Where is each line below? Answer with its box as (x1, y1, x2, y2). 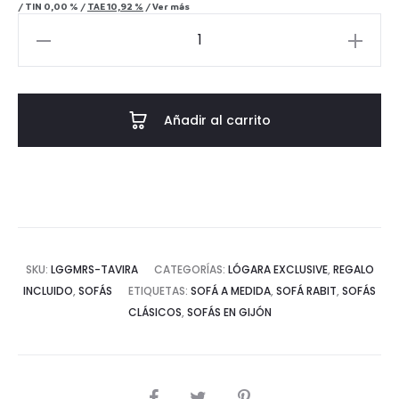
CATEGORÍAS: (153, 262, 228, 278)
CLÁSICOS (127, 305, 182, 321)
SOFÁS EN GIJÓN (186, 305, 272, 321)
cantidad (24, 73, 80, 92)
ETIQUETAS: (128, 283, 191, 299)
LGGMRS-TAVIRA (50, 262, 138, 278)
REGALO (332, 262, 374, 278)
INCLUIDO (23, 283, 73, 299)
